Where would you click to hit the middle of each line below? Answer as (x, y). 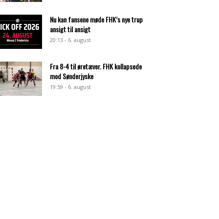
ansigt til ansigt (70, 29)
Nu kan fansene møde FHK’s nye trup (96, 19)
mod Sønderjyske (72, 76)
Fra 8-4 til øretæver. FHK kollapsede (96, 66)
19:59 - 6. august (70, 87)
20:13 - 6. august (70, 40)
